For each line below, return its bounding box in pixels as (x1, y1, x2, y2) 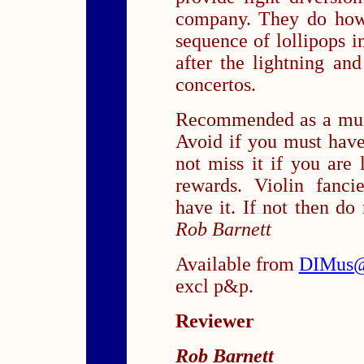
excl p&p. (175, 275, 253, 297)
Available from (175, 253, 299, 275)
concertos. (175, 73, 256, 95)
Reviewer (175, 310, 254, 331)
